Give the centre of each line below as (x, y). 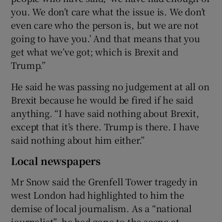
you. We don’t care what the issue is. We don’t (109, 11)
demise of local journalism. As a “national (102, 208)
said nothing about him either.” (78, 139)
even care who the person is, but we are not (105, 25)
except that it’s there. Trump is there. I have (105, 126)
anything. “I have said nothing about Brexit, (105, 113)
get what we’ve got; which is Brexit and (95, 51)
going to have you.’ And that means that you (106, 38)
